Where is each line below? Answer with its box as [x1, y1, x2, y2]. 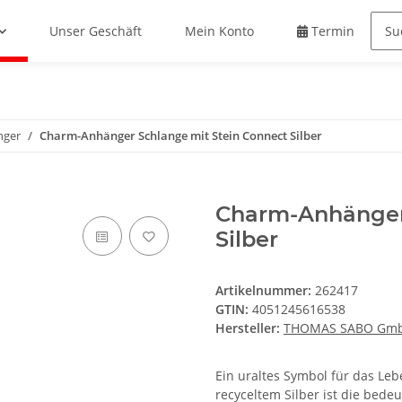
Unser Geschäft [49, 22, 143, 40]
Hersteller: [215, 319, 280, 337]
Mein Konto [185, 22, 255, 40]
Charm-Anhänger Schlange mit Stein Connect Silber [39, 127, 322, 144]
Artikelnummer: [215, 282, 315, 300]
